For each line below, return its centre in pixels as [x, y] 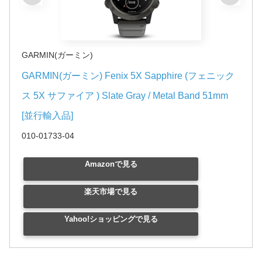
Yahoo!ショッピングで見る [111, 219]
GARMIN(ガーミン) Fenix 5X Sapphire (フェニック [128, 76]
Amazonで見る [111, 164]
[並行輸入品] [47, 116]
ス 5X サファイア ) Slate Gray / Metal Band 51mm [125, 96]
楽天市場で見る [111, 192]
